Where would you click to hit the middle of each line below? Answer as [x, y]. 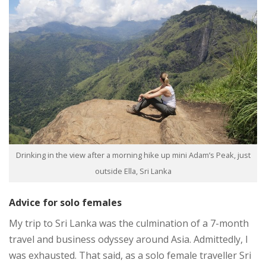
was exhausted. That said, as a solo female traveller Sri [130, 255]
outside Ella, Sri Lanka [133, 171]
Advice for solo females [65, 202]
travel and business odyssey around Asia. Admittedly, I [129, 239]
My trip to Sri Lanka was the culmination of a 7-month [129, 223]
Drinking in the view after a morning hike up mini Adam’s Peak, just [133, 155]
